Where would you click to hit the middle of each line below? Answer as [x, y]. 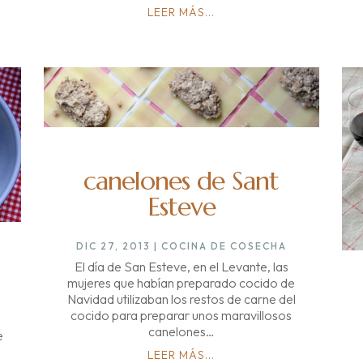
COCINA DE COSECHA [224, 246]
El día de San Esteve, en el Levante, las [181, 266]
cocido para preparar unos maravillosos [181, 315]
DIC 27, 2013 [113, 246]
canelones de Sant [181, 180]
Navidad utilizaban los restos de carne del [181, 299]
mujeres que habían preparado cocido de [181, 282]
